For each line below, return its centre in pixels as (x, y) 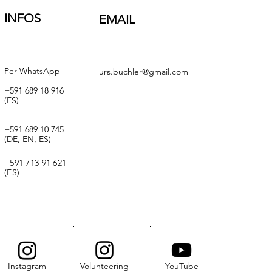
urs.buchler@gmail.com (144, 72)
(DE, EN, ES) (28, 139)
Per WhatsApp (32, 71)
